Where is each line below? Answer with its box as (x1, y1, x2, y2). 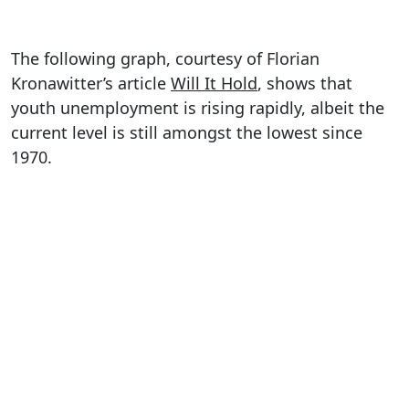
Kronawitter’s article (11, 72, 171, 95)
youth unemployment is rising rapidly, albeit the (11, 97, 384, 120)
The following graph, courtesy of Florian (11, 47, 320, 70)
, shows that (257, 72, 352, 95)
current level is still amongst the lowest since (11, 121, 362, 144)
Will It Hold (171, 72, 257, 95)
